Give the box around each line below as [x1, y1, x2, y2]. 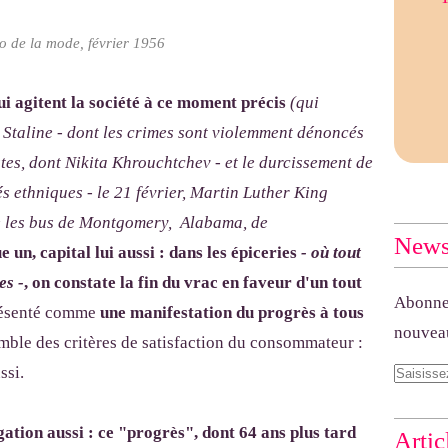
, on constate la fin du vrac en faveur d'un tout [24, 273, 362, 293]
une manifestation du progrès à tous [100, 303, 364, 323]
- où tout [301, 243, 361, 263]
